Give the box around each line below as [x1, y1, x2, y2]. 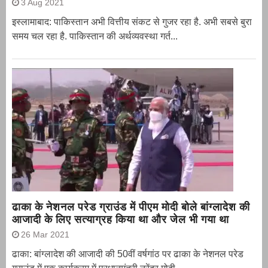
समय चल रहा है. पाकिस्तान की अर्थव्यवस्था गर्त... [12, 31, 178, 41]
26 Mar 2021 [21, 229, 69, 239]
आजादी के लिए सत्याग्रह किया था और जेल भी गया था [12, 212, 229, 226]
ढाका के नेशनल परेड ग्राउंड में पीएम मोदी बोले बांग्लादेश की [12, 200, 250, 213]
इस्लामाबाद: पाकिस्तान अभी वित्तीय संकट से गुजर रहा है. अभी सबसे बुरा [12, 16, 252, 27]
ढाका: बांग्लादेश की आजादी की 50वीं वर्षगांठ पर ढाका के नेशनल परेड [12, 248, 243, 259]
